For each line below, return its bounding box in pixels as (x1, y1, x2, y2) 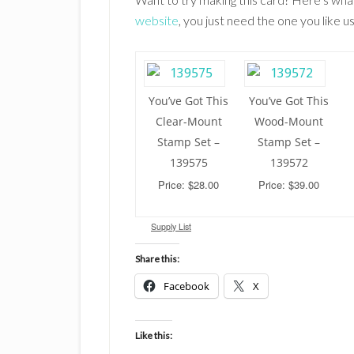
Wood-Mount (254, 114, 323, 129)
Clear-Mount (155, 114, 222, 129)
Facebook (164, 279, 209, 293)
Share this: (135, 253, 179, 265)
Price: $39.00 (258, 177, 319, 192)
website (135, 13, 179, 28)
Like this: (135, 330, 172, 341)
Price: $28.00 (158, 177, 219, 192)
